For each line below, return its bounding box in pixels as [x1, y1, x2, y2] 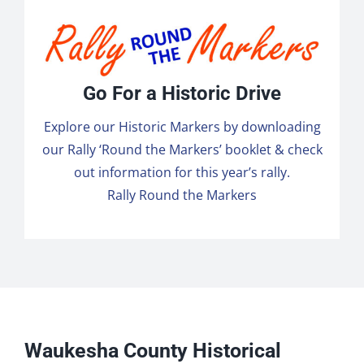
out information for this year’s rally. [74, 162, 290, 181]
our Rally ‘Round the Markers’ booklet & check [41, 140, 323, 158]
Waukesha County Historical [24, 337, 281, 362]
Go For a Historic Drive [83, 81, 281, 105]
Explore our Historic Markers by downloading [43, 117, 321, 136]
